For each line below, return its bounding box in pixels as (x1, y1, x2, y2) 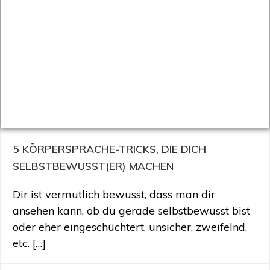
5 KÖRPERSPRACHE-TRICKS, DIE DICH (13, 142, 206, 155)
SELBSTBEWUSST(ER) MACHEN (13, 159, 174, 172)
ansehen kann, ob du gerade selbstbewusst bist (13, 204, 250, 218)
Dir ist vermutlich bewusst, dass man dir (13, 187, 215, 201)
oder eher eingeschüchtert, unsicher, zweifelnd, (13, 220, 247, 234)
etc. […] (13, 236, 46, 250)
